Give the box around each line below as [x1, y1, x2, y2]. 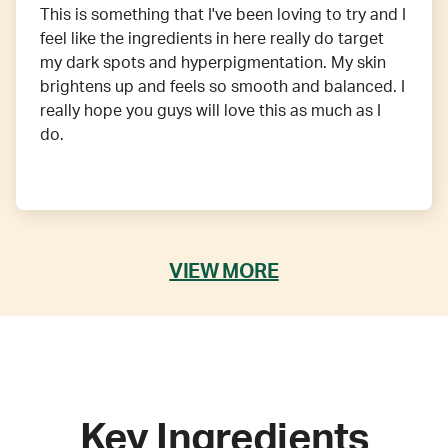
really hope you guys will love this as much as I [40, 103, 381, 120]
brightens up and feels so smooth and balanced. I [40, 79, 405, 96]
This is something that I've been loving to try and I [40, 7, 406, 24]
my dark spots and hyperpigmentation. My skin [40, 55, 386, 72]
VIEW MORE [169, 261, 279, 282]
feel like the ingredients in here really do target [40, 31, 384, 48]
